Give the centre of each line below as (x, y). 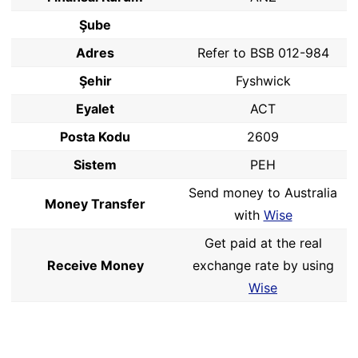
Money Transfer (95, 204)
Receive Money (95, 265)
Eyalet (95, 109)
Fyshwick (263, 81)
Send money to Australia (263, 193)
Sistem (95, 165)
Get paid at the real (263, 243)
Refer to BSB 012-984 (263, 53)
